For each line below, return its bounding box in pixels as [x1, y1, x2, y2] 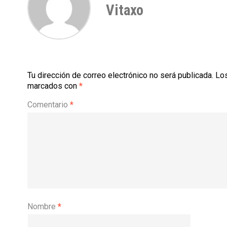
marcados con [27, 81, 79, 91]
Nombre [27, 202, 58, 211]
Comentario [27, 100, 70, 109]
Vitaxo [106, 2, 143, 19]
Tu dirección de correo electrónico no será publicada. [27, 70, 213, 80]
